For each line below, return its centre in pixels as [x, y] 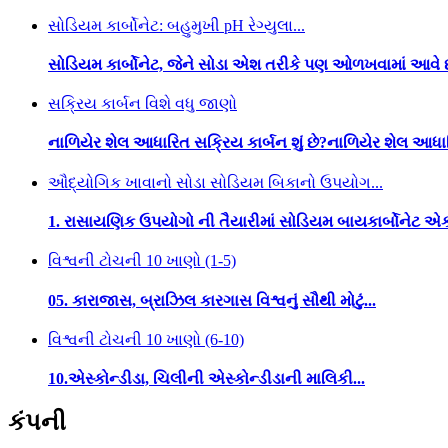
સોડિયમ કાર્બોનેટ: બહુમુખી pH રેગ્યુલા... [176, 25]
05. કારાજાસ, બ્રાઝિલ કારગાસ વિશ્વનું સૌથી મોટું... [212, 300]
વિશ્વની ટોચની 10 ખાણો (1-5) [142, 261]
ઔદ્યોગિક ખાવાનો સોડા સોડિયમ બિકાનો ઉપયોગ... [215, 182]
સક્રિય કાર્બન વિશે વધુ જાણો [142, 104]
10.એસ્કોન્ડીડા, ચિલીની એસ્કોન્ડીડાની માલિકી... [206, 379]
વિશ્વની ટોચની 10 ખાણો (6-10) [146, 339]
